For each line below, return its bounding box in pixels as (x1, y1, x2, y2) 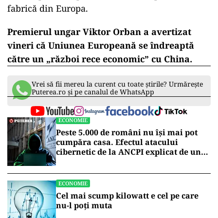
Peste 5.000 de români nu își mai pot (56, 127, 198, 138)
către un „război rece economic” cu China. (7, 53, 192, 65)
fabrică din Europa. (7, 2, 88, 14)
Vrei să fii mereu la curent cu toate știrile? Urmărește (32, 79, 203, 89)
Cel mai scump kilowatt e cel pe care (56, 190, 199, 201)
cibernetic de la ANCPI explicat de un (56, 146, 201, 157)
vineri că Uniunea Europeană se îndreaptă (7, 39, 194, 51)
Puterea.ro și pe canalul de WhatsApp (32, 87, 154, 96)
